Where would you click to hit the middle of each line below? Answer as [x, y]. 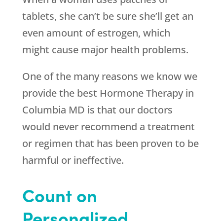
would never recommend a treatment [108, 127]
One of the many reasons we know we [110, 76]
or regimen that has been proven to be [110, 144]
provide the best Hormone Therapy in [108, 93]
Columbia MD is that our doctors [97, 110]
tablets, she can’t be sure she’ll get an [108, 16]
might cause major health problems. [105, 50]
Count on [59, 195]
